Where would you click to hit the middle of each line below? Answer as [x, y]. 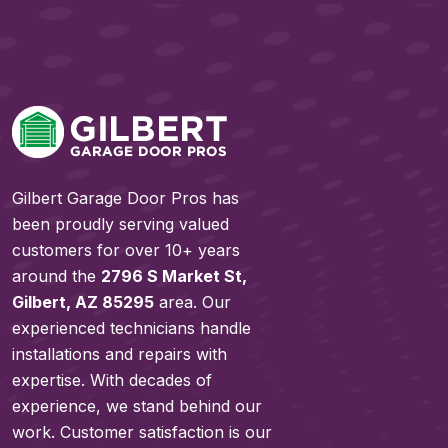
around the [56, 276]
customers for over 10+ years [126, 250]
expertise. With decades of [112, 380]
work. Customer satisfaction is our [142, 432]
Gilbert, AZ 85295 [83, 302]
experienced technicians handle [131, 328]
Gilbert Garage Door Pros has [125, 198]
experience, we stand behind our [137, 406]
